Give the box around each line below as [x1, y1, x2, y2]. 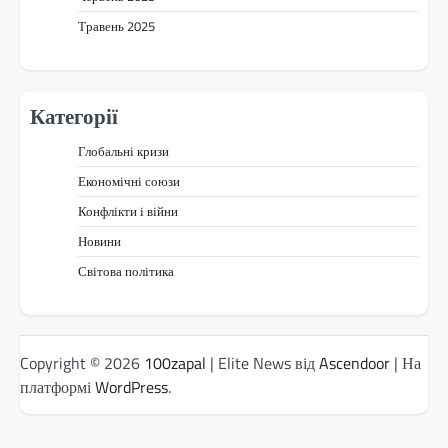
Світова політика [78, 260, 174, 281]
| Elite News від [206, 351, 319, 376]
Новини [78, 230, 121, 251]
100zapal [144, 351, 206, 376]
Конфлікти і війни [78, 200, 178, 221]
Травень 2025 [78, 15, 155, 36]
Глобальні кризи [78, 140, 169, 161]
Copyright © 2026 [20, 351, 144, 376]
